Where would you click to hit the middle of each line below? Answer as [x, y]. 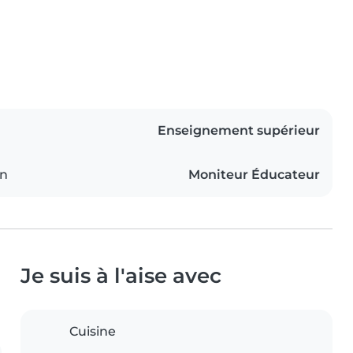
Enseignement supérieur [239, 131]
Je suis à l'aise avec [121, 276]
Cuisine [93, 332]
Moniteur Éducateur [254, 175]
